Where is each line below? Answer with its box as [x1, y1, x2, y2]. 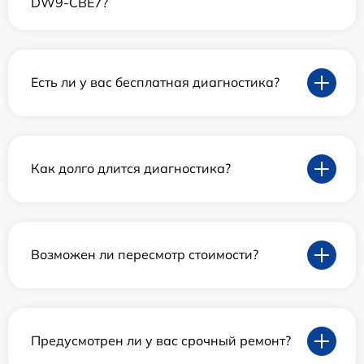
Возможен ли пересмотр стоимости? [31, 246, 258, 263]
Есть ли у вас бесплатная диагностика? [31, 74, 279, 91]
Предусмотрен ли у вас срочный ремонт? [31, 332, 291, 349]
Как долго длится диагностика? [31, 160, 231, 177]
